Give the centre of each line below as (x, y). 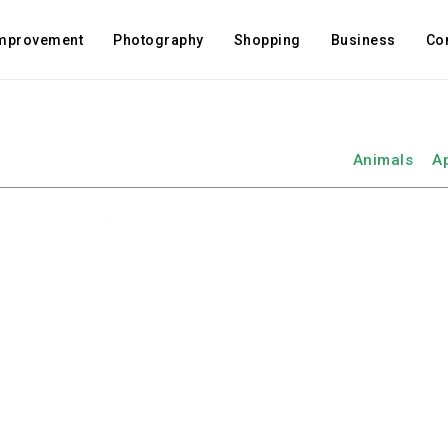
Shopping (267, 40)
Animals (382, 160)
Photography (158, 40)
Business (363, 40)
